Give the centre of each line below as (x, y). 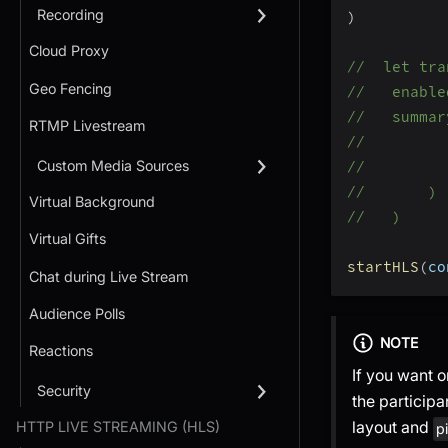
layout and (392, 427)
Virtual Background (92, 202)
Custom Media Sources (113, 165)
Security (64, 391)
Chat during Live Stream (108, 276)
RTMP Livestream (87, 125)
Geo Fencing (70, 88)
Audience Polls (77, 313)
